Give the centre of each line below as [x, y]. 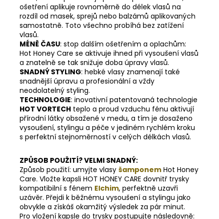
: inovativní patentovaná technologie [134, 99]
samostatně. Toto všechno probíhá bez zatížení [102, 25]
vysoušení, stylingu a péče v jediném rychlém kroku [107, 127]
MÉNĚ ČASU [40, 44]
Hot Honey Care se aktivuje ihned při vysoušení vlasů [109, 53]
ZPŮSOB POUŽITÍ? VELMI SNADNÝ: [79, 160]
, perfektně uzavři [148, 188]
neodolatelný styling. [55, 90]
